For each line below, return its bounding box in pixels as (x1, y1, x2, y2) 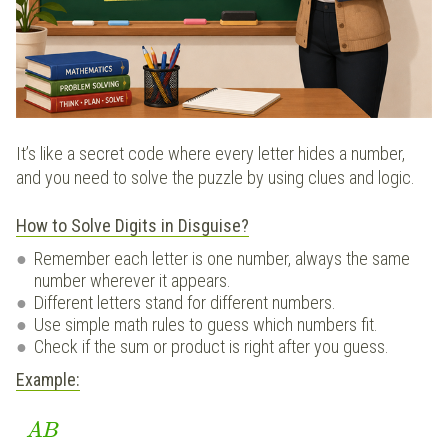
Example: (16, 368, 80, 390)
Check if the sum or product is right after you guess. (34, 335, 389, 357)
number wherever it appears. (34, 269, 231, 291)
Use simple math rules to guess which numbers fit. (34, 313, 378, 335)
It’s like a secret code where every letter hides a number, (16, 142, 405, 164)
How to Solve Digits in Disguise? (16, 214, 249, 236)
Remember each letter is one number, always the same (34, 247, 410, 269)
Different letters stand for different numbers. (34, 291, 336, 313)
